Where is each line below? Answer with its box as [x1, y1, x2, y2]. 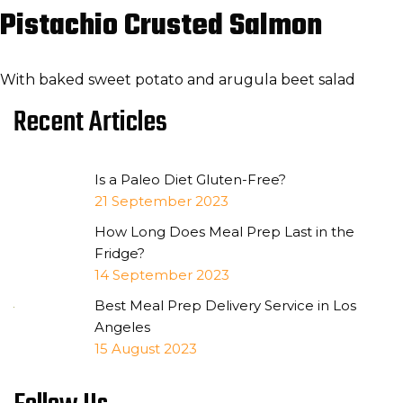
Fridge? [94, 245, 145, 262]
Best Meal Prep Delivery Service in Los [94, 297, 356, 314]
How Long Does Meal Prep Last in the [94, 223, 354, 240]
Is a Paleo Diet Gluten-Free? [94, 171, 286, 188]
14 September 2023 [94, 266, 229, 283]
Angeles [94, 318, 150, 336]
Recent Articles [13, 100, 167, 146]
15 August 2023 [94, 340, 197, 357]
